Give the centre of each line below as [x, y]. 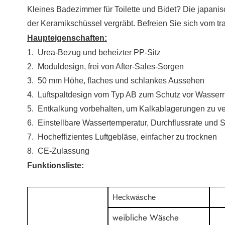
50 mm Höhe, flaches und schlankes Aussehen [121, 80]
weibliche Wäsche [146, 217]
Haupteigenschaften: [67, 38]
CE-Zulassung [63, 151]
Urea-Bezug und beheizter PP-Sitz [99, 52]
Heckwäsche [134, 197]
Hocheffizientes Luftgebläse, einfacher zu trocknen [127, 137]
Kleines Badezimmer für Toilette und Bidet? [105, 9]
